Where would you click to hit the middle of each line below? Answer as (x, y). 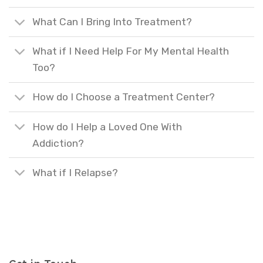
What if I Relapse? (75, 172)
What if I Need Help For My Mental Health (131, 51)
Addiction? (58, 143)
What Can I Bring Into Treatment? (112, 22)
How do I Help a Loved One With (107, 127)
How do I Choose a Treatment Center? (124, 97)
